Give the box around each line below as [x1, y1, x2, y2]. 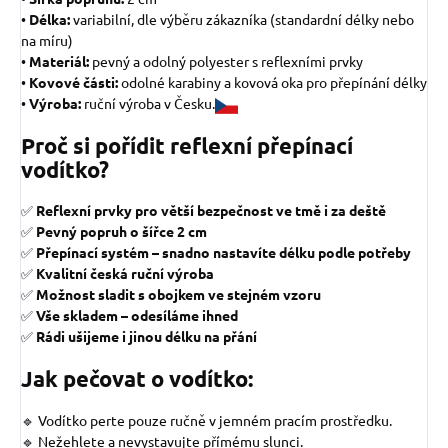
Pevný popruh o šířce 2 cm [36, 222, 207, 241]
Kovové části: [29, 73, 118, 92]
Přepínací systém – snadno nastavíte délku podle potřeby [36, 243, 411, 262]
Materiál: [29, 52, 89, 71]
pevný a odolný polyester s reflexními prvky [92, 52, 363, 71]
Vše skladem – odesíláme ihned [36, 306, 238, 325]
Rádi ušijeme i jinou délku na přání [36, 327, 257, 346]
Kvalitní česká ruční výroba [36, 264, 214, 283]
